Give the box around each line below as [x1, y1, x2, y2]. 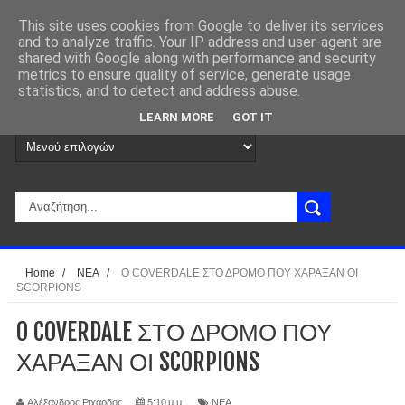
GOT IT [232, 109, 273, 124]
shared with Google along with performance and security [18, 50, 376, 67]
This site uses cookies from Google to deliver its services [18, 17, 384, 34]
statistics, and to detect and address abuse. [18, 82, 300, 99]
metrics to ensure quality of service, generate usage [18, 66, 351, 83]
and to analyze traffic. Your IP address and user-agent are [18, 33, 381, 51]
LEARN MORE [139, 109, 214, 124]
